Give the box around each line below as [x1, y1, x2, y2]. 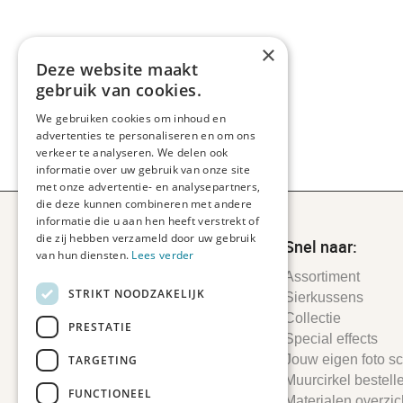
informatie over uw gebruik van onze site [36, 162, 251, 177]
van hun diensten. [36, 247, 132, 263]
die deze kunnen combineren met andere [36, 196, 253, 211]
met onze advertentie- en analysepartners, [36, 179, 261, 194]
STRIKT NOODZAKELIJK [68, 285, 205, 301]
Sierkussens [284, 289, 364, 305]
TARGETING [68, 352, 138, 368]
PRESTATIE [68, 318, 132, 335]
